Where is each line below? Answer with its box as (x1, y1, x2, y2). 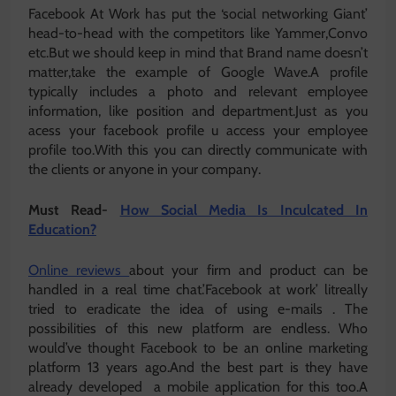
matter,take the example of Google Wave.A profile (28, 64, 368, 81)
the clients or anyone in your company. (28, 161, 261, 179)
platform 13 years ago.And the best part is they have (28, 359, 368, 377)
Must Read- (28, 202, 120, 219)
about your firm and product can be (129, 262, 368, 279)
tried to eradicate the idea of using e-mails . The (28, 301, 368, 318)
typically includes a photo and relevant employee (28, 83, 368, 101)
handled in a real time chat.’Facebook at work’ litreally (28, 281, 368, 299)
